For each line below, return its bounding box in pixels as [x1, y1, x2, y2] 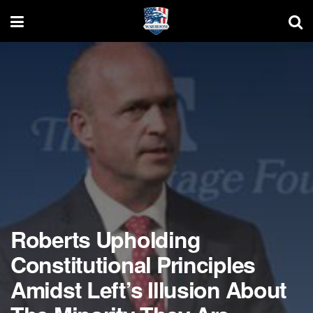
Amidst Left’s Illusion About [10, 273, 287, 306]
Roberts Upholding [10, 223, 201, 256]
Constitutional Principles [10, 248, 255, 281]
